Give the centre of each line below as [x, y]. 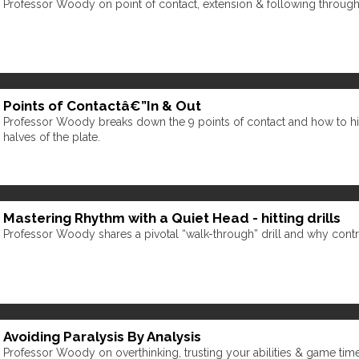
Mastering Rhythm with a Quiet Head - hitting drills [172, 218]
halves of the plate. [52, 137]
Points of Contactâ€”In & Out [102, 105]
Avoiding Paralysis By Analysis [102, 336]
